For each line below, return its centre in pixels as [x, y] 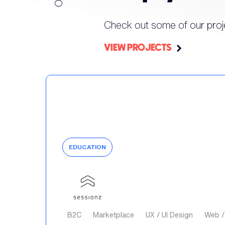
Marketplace [114, 215]
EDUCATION [88, 147]
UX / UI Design [170, 215]
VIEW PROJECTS [138, 48]
